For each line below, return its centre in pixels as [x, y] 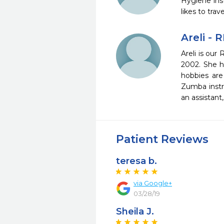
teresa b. [136, 161]
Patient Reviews [162, 139]
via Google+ [153, 183]
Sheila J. [135, 211]
